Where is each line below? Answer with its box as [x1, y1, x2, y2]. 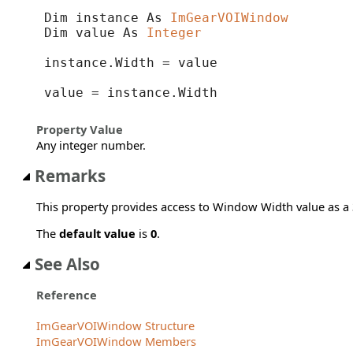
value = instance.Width [43, 84, 217, 100]
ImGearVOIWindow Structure [36, 318, 195, 334]
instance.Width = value [43, 54, 217, 70]
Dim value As [43, 24, 147, 40]
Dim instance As [43, 9, 170, 25]
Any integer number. [36, 137, 146, 154]
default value [59, 225, 136, 242]
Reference [36, 286, 97, 303]
